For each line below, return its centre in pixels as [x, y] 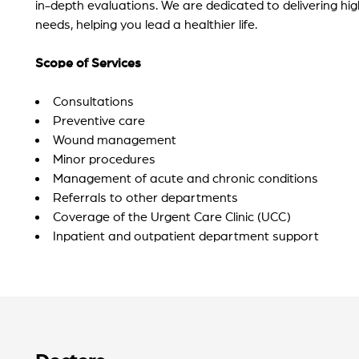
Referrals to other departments [145, 197]
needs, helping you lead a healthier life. [146, 24]
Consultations [93, 101]
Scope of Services [88, 63]
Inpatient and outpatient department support [186, 236]
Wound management [115, 139]
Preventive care [99, 120]
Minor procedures [104, 159]
